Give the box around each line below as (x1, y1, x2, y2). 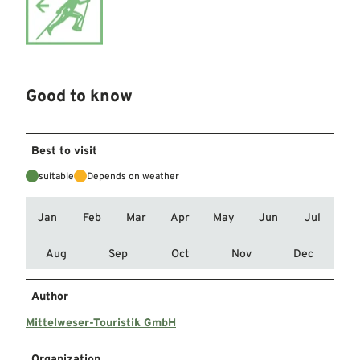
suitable (39, 170, 74, 183)
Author (31, 289, 68, 304)
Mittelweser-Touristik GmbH (26, 316, 176, 330)
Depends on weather (87, 170, 179, 183)
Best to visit (31, 144, 97, 158)
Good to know (26, 86, 133, 108)
